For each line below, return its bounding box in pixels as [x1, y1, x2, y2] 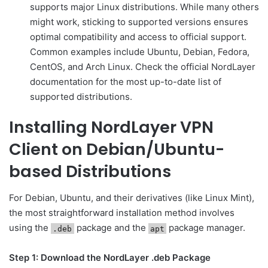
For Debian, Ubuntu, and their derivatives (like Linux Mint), [9, 192, 254, 204]
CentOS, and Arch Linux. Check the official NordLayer [30, 60, 255, 72]
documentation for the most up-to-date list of [30, 75, 221, 87]
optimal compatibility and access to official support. [30, 31, 246, 42]
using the [9, 222, 51, 234]
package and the [74, 222, 148, 234]
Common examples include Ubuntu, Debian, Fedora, [30, 45, 249, 57]
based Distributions [9, 160, 171, 182]
